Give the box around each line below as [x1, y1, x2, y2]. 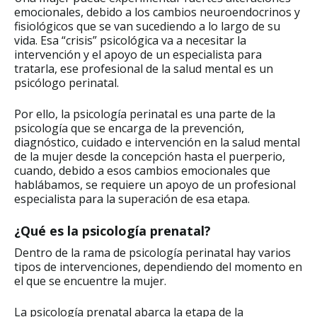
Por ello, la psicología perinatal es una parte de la [14, 105, 275, 122]
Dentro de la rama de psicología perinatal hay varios [14, 244, 291, 260]
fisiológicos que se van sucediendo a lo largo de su [14, 18, 280, 34]
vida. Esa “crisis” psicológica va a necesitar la [14, 32, 246, 48]
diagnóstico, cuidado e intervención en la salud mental [14, 134, 300, 150]
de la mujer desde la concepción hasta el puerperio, [14, 148, 285, 164]
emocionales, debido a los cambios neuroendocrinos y [14, 4, 300, 20]
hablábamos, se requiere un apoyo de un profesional [14, 176, 296, 192]
